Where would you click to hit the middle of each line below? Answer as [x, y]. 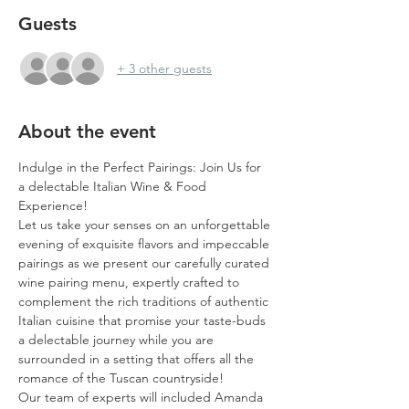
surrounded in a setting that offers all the [138, 359]
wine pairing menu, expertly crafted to [131, 282]
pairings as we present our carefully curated [146, 263]
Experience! [53, 205]
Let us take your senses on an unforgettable [146, 225]
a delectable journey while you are [118, 340]
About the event [87, 131]
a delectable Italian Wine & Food [114, 186]
